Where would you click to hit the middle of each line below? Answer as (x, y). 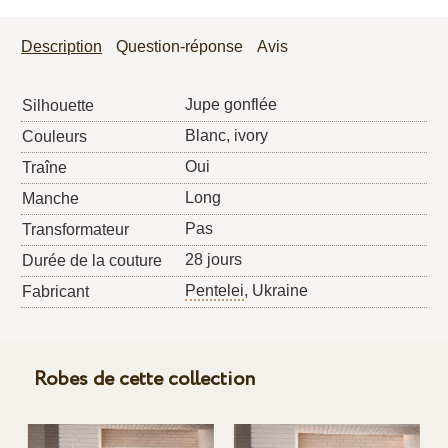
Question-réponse (180, 46)
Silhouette (58, 105)
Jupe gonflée (231, 104)
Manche (51, 198)
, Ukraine (276, 290)
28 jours (214, 259)
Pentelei (215, 290)
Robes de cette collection (144, 379)
